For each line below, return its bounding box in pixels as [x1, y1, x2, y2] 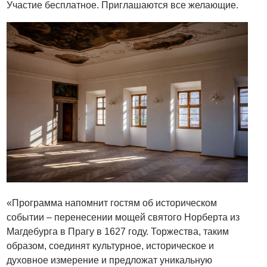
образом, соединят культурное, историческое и [7, 241, 215, 252]
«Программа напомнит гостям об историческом [7, 198, 218, 209]
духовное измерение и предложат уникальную [7, 255, 213, 266]
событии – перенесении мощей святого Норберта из [7, 212, 240, 223]
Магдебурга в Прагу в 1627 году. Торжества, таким [7, 226, 229, 237]
